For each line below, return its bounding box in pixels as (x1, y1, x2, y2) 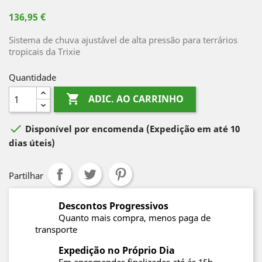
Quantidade (9, 71, 56, 83)
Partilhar (9, 170, 43, 181)
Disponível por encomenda (23, 123, 146, 135)
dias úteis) (9, 137, 55, 149)
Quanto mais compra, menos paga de (58, 212, 211, 223)
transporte (35, 223, 77, 235)
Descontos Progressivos (58, 199, 168, 212)
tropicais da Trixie (9, 46, 80, 57)
